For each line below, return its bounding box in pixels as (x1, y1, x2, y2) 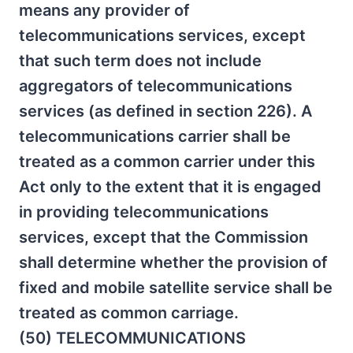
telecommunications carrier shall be (19, 127, 291, 146)
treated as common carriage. (19, 303, 239, 322)
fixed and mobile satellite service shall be (19, 278, 333, 297)
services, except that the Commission (19, 228, 308, 247)
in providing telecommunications (19, 203, 269, 221)
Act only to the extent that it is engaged (19, 177, 321, 196)
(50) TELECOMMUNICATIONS (19, 329, 246, 347)
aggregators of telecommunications (19, 76, 292, 95)
